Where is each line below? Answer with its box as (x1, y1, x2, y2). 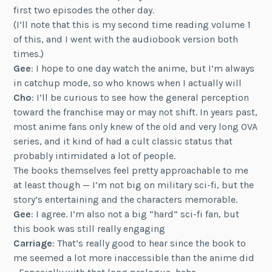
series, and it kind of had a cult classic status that (13, 135, 233, 147)
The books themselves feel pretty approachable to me (13, 164, 249, 176)
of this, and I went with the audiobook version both (13, 33, 239, 45)
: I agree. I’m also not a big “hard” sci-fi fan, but (31, 208, 240, 220)
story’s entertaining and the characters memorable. (13, 193, 238, 205)
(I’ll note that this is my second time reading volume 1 (13, 18, 251, 30)
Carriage (13, 237, 53, 249)
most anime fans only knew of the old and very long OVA (13, 120, 258, 132)
